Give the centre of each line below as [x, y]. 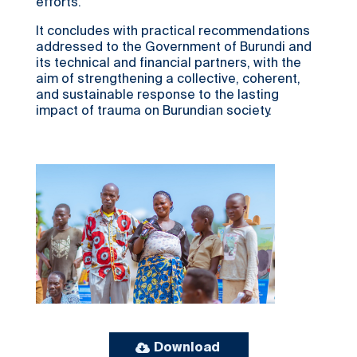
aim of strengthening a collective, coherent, [168, 80]
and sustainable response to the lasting [157, 96]
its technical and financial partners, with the [169, 64]
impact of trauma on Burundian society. [154, 112]
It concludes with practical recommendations [173, 32]
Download [186, 348]
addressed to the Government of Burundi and [174, 48]
